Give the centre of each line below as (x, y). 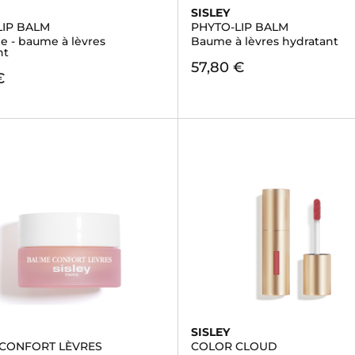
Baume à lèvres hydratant (264, 41)
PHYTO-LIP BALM (239, 27)
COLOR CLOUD (234, 346)
